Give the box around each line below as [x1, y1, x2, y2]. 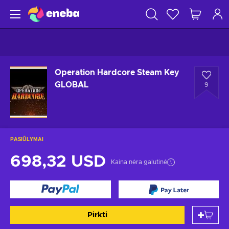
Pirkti [87, 211, 107, 219]
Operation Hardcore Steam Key [55, 68, 179, 77]
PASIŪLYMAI [10, 137, 43, 142]
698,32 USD [10, 154, 106, 170]
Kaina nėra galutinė [111, 159, 167, 165]
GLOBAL [55, 81, 88, 89]
